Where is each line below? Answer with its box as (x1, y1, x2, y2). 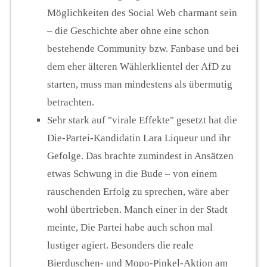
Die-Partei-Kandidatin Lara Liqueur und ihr (47, 132, 231, 144)
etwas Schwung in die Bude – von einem (47, 168, 217, 180)
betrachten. (47, 97, 94, 108)
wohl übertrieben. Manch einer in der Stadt (47, 204, 228, 216)
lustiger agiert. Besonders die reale (47, 240, 194, 252)
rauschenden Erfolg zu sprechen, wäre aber (47, 186, 229, 198)
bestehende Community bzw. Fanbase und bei (47, 43, 239, 55)
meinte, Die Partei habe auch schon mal (47, 222, 213, 234)
